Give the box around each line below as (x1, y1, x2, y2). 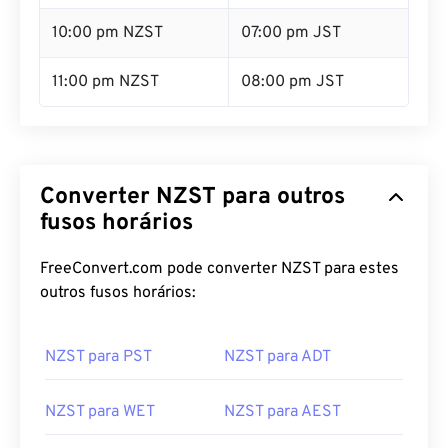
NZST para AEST (224, 402, 341, 422)
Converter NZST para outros (40, 183, 345, 212)
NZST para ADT (224, 347, 331, 367)
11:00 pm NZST (52, 72, 159, 92)
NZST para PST (45, 347, 152, 367)
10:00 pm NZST (52, 23, 163, 43)
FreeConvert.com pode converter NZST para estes (40, 259, 399, 279)
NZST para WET (45, 402, 155, 422)
